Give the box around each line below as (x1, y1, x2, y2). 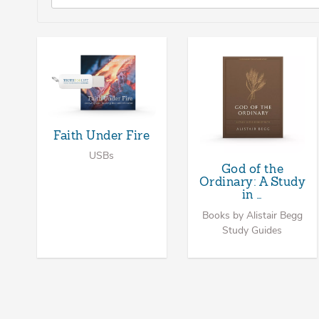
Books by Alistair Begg (202, 208, 303, 222)
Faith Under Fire (53, 130, 150, 142)
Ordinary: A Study (199, 177, 306, 189)
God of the (221, 163, 284, 176)
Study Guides (222, 223, 283, 237)
